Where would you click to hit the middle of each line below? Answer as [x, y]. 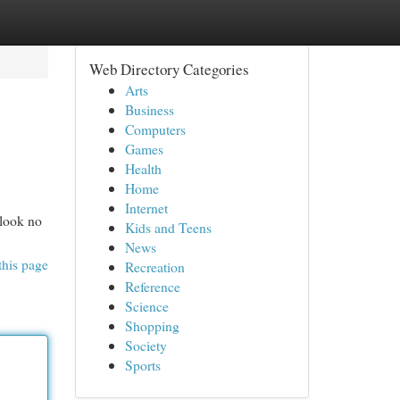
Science [146, 306]
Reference [152, 286]
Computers [155, 129]
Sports [142, 365]
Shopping [152, 325]
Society [146, 345]
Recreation [154, 267]
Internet [146, 208]
